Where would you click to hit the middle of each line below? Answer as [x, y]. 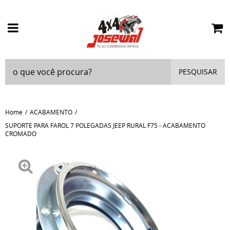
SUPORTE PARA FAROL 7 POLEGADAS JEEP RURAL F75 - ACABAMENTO [105, 125]
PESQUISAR [198, 72]
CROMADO [21, 133]
